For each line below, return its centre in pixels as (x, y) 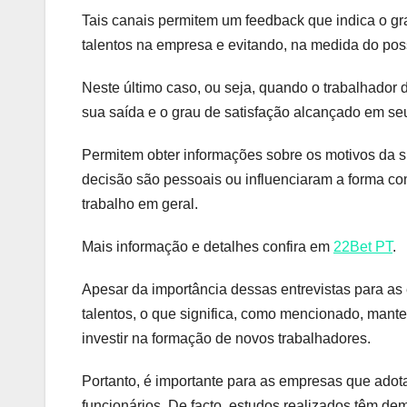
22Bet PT (363, 247)
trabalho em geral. (140, 204)
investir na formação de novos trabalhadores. (226, 339)
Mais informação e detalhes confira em (208, 247)
